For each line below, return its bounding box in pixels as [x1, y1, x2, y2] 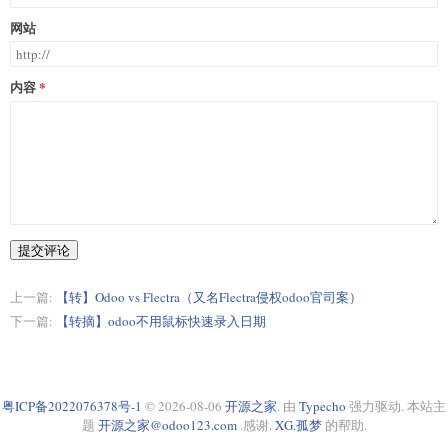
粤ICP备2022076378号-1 [2, 396, 142, 415]
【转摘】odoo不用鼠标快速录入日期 [56, 311, 266, 330]
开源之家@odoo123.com [97, 415, 237, 434]
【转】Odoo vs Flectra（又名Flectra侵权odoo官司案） [56, 287, 362, 306]
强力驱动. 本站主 [346, 396, 446, 415]
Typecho [299, 396, 346, 415]
